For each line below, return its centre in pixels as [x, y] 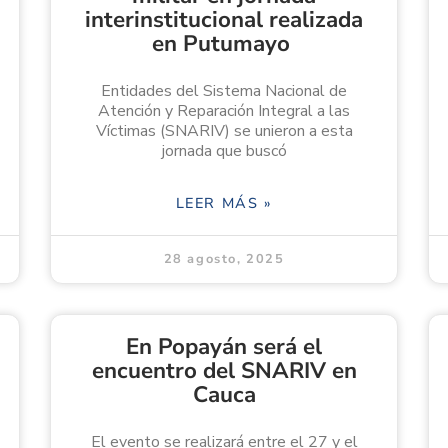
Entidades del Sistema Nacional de [224, 91]
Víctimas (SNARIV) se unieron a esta [224, 131]
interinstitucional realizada [224, 20]
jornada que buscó [224, 151]
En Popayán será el [224, 347]
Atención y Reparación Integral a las [224, 111]
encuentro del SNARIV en [224, 371]
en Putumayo [224, 44]
